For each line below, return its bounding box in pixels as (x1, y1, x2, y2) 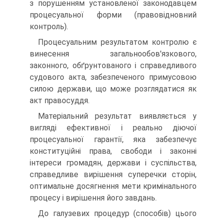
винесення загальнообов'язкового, (30, 49, 197, 58)
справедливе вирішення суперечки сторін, (30, 170, 197, 179)
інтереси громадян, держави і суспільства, (30, 158, 197, 167)
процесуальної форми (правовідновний (30, 10, 197, 19)
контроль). (30, 22, 68, 31)
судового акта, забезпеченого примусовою (30, 73, 197, 82)
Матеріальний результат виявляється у (38, 111, 197, 121)
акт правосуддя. (30, 96, 90, 105)
